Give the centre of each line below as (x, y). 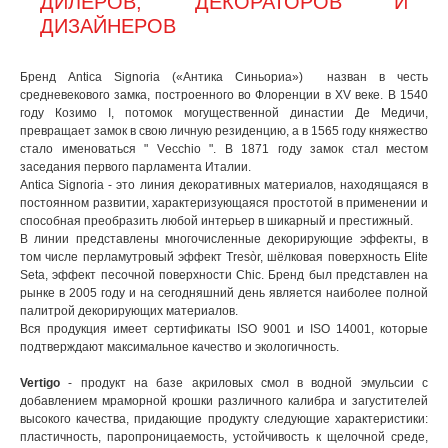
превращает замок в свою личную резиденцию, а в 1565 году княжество (224, 131)
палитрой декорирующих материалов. (129, 311)
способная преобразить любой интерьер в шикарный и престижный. (216, 221)
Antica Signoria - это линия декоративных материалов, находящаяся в (224, 185)
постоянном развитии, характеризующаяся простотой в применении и (224, 203)
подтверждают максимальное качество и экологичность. (181, 347)
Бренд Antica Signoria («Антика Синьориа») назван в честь (224, 77)
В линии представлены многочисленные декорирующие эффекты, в (224, 239)
